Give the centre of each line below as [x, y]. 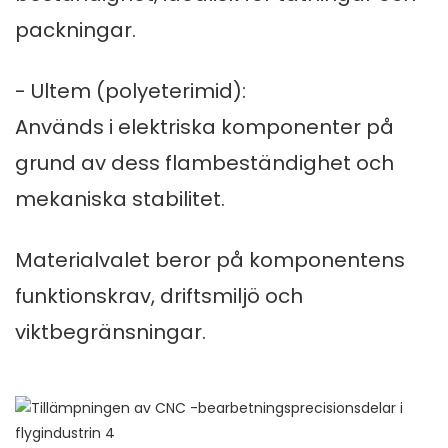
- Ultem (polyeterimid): [130, 91]
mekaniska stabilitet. [120, 199]
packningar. [75, 30]
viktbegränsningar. [110, 332]
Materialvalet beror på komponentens [210, 260]
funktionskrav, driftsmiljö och [159, 296]
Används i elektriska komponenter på [204, 127]
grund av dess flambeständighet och [204, 163]
